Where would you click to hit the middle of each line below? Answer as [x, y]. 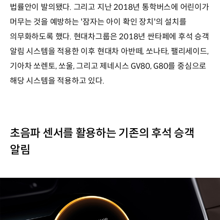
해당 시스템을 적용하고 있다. [57, 81]
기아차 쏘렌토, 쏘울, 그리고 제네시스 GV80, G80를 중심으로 [108, 66]
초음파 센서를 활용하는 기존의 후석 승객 [102, 133]
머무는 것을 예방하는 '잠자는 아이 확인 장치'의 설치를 [98, 22]
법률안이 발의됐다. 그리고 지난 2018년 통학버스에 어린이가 [110, 7]
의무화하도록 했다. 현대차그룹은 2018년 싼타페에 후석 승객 [110, 37]
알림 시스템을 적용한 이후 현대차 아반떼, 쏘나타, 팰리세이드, [109, 52]
